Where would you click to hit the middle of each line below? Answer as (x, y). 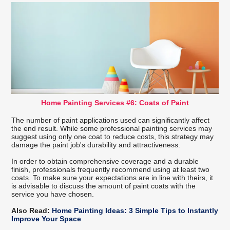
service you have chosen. (53, 194)
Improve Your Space (46, 219)
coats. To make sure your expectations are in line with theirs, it (112, 178)
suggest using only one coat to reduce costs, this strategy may (113, 137)
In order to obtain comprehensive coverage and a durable (105, 161)
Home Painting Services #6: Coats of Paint (115, 103)
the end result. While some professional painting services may (112, 129)
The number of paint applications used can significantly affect (111, 120)
